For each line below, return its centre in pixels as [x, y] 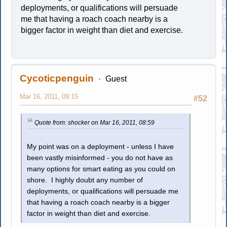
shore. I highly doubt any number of [85, 180]
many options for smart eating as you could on [101, 169]
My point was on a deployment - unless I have [101, 147]
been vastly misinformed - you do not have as [100, 158]
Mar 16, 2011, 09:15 [49, 96]
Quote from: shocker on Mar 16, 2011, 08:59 [95, 122]
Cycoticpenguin [57, 78]
